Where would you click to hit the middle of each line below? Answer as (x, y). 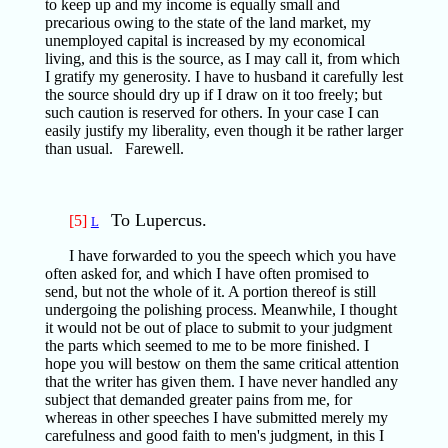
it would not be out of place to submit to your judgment (218, 327)
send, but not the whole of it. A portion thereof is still (210, 291)
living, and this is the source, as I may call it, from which (222, 58)
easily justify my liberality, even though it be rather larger (223, 130)
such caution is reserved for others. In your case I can (211, 112)
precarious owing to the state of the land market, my (207, 22)
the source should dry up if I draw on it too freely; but (213, 94)
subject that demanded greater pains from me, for (198, 399)
